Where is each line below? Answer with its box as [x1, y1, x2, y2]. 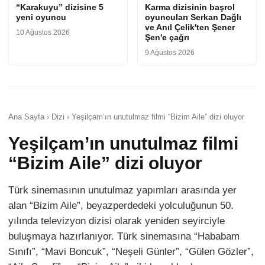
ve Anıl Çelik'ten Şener [145, 22, 235, 33]
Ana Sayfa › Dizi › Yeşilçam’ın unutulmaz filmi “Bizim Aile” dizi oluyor [8, 112, 244, 122]
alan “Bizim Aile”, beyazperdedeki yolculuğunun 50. [8, 200, 234, 212]
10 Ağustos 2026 [16, 28, 70, 37]
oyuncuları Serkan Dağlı [145, 12, 241, 22]
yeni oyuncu [16, 12, 66, 22]
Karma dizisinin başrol [145, 2, 235, 12]
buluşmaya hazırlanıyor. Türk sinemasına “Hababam [8, 231, 240, 243]
